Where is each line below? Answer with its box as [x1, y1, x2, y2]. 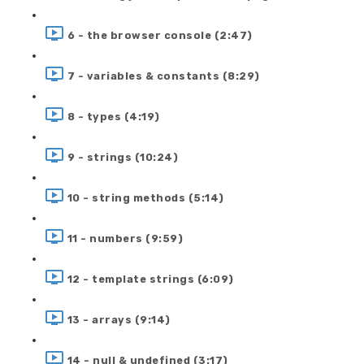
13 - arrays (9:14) [67, 313, 171, 326]
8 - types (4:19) [67, 110, 160, 123]
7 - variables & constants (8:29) [67, 69, 260, 82]
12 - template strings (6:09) [67, 272, 234, 285]
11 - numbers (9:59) [67, 232, 183, 245]
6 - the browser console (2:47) [67, 28, 253, 41]
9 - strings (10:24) [67, 150, 178, 163]
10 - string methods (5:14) [67, 191, 224, 204]
